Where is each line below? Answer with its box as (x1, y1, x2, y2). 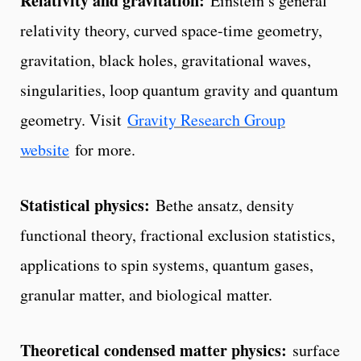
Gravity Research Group (127, 108, 285, 131)
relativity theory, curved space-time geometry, (20, 19, 322, 41)
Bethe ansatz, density (150, 193, 294, 216)
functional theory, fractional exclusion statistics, (20, 223, 335, 246)
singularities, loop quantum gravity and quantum (20, 78, 338, 101)
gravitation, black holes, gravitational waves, (20, 48, 311, 71)
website (20, 138, 69, 160)
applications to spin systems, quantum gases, (20, 253, 313, 276)
